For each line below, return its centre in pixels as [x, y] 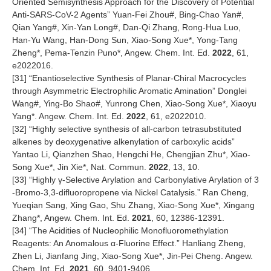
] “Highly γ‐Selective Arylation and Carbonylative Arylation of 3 [142, 180]
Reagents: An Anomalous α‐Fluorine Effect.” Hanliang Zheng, [129, 243]
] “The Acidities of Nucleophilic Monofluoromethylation [126, 231]
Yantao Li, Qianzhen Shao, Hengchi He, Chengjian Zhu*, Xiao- [131, 155]
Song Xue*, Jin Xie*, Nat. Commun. [80, 167]
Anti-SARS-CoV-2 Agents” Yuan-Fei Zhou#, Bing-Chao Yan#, [128, 15]
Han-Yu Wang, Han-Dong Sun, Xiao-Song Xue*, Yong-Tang [125, 40]
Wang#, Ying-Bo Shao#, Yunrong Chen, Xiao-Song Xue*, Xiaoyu [134, 104]
